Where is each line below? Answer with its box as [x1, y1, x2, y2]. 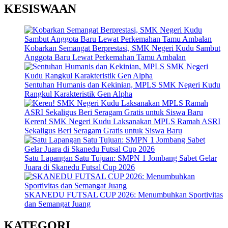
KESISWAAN [4, 2, 76, 15]
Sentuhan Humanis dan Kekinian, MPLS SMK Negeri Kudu [24, 80, 220, 90]
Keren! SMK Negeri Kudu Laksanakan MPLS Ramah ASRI [24, 117, 220, 126]
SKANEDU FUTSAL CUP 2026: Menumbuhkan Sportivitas [24, 190, 223, 199]
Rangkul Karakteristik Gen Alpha [24, 90, 132, 99]
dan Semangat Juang [24, 199, 91, 209]
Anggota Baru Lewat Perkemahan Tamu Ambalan [24, 53, 186, 62]
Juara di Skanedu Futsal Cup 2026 [24, 163, 135, 172]
